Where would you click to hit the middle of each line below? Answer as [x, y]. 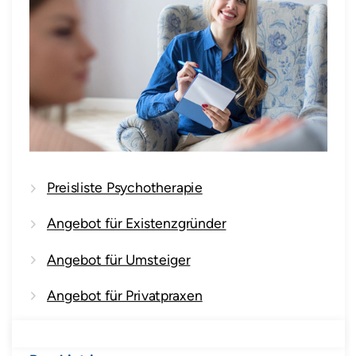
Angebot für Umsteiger [118, 259]
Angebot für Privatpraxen [124, 295]
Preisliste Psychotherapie [124, 188]
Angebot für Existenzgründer [136, 223]
